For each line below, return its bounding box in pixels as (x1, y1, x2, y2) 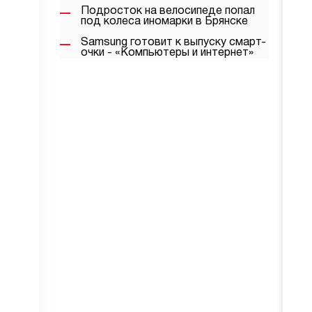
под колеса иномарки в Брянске (81, 17, 248, 26)
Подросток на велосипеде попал (81, 6, 255, 16)
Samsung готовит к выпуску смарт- (81, 38, 266, 47)
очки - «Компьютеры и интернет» (81, 48, 253, 58)
